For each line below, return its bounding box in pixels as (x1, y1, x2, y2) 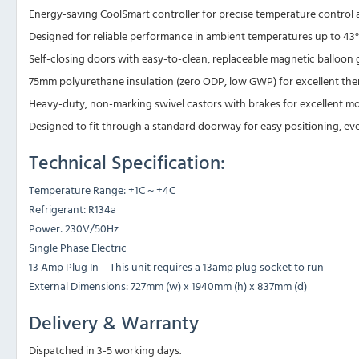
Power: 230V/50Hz (29, 220, 119, 237)
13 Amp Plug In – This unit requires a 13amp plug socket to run (29, 258, 324, 276)
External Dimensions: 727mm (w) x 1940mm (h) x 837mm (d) (29, 277, 307, 295)
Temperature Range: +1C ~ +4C (29, 181, 175, 199)
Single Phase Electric (29, 239, 127, 256)
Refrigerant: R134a (29, 200, 116, 218)
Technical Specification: (29, 147, 225, 177)
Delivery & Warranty (29, 308, 199, 337)
